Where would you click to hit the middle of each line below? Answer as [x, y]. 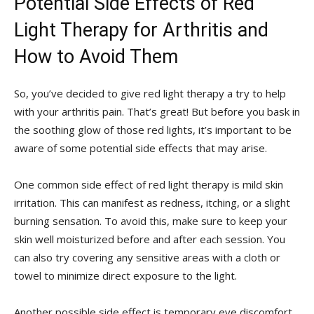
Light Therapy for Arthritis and [141, 30]
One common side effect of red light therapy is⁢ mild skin [149, 184]
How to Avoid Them [96, 56]
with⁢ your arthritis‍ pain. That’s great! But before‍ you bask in [157, 111]
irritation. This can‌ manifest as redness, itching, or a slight [152, 202]
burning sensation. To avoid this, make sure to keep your [151, 220]
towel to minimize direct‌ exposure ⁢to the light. [125, 275]
